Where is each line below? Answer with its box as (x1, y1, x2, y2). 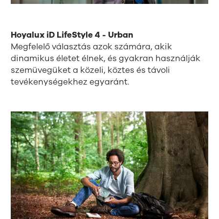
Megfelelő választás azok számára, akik (11, 41, 173, 53)
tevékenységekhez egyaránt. (11, 76, 130, 88)
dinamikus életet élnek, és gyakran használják (11, 53, 201, 65)
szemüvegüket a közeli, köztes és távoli (11, 65, 171, 76)
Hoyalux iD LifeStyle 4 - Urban (11, 29, 134, 41)
